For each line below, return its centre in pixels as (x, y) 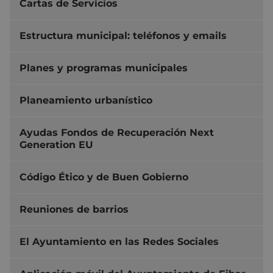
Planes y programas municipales (104, 68)
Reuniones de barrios (74, 209)
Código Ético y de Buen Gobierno (104, 177)
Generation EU (56, 144)
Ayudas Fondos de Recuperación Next (117, 132)
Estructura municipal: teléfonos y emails (123, 35)
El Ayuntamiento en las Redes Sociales (119, 241)
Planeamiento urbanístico (86, 100)
